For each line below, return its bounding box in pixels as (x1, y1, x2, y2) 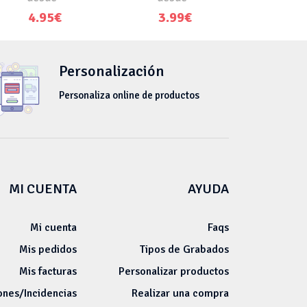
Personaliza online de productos (59, 88, 199, 101)
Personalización (59, 61, 164, 80)
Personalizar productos (119, 264, 230, 278)
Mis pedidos (19, 242, 77, 256)
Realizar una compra (132, 286, 230, 300)
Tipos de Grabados (140, 242, 230, 256)
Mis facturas (19, 264, 77, 278)
